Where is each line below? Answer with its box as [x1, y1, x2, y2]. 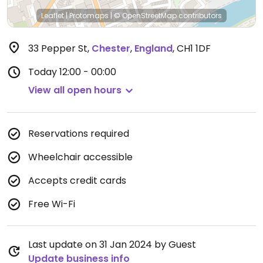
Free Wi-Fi [28, 197, 75, 211]
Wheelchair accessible [28, 150, 133, 164]
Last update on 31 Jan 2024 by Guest [28, 238, 196, 251]
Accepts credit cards [28, 174, 126, 187]
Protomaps [69, 11, 109, 21]
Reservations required [28, 127, 129, 140]
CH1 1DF [177, 42, 211, 55]
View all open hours [28, 83, 122, 97]
